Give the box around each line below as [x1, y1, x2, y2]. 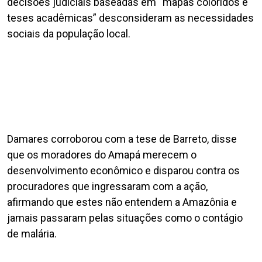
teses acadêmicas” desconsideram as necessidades [7, 11, 254, 24]
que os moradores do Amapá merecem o [7, 149, 196, 161]
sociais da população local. [7, 27, 130, 40]
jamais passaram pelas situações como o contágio [7, 212, 243, 225]
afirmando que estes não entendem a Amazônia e [7, 196, 237, 209]
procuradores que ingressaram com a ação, [7, 180, 208, 193]
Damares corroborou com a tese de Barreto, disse [7, 133, 237, 146]
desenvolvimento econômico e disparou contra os [7, 164, 240, 177]
